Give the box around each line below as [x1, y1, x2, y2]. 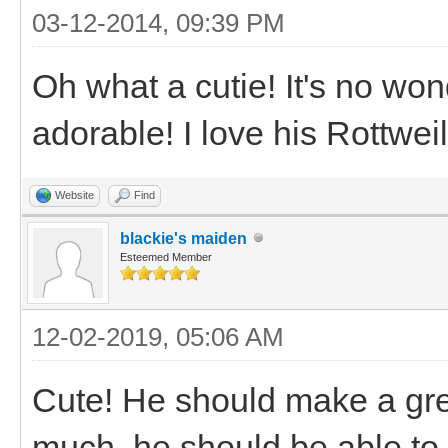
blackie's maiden [120, 229, 247, 247]
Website [55, 188, 94, 201]
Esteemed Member [120, 250, 212, 263]
